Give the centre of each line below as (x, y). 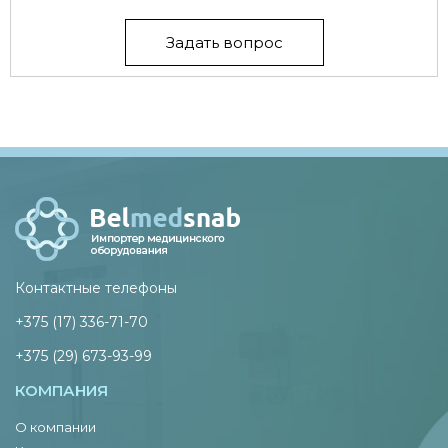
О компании (55, 426)
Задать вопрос (224, 42)
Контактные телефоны (96, 287)
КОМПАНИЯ (61, 390)
